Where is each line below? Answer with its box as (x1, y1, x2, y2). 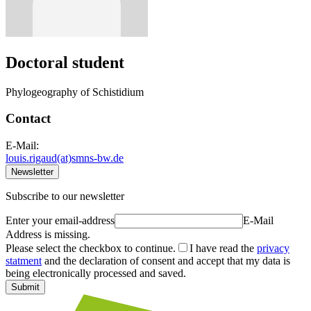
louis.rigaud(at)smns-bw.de (6, 152, 124, 165)
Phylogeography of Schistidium (6, 85, 144, 98)
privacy (257, 242, 289, 255)
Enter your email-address (6, 215, 115, 227)
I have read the (190, 242, 257, 255)
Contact (6, 111, 51, 126)
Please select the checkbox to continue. (6, 242, 176, 255)
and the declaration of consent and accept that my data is (42, 255, 290, 267)
